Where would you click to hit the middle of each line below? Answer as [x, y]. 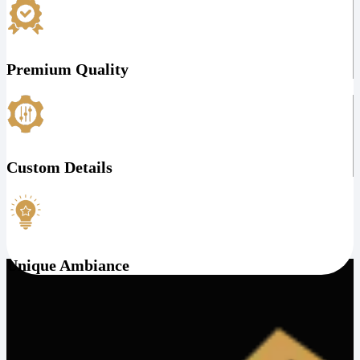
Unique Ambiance [68, 266]
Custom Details [59, 168]
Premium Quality [67, 70]
